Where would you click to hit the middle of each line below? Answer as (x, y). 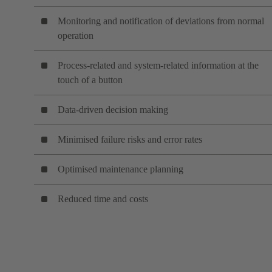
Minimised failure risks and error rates (130, 139)
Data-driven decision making (113, 109)
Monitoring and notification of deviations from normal (161, 21)
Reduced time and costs (103, 199)
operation (76, 35)
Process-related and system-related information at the (158, 65)
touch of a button (90, 80)
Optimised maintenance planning (121, 169)
